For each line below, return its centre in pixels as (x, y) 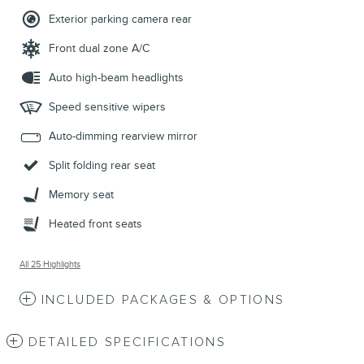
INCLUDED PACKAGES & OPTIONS (163, 301)
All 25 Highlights (50, 265)
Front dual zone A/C (99, 49)
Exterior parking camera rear (120, 19)
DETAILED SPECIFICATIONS (127, 343)
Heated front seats (95, 224)
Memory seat (81, 195)
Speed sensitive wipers (107, 107)
